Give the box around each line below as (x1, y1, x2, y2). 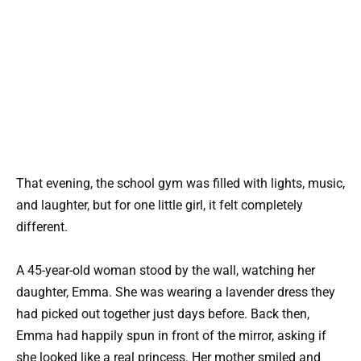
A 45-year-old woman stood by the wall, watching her (16, 263, 315, 279)
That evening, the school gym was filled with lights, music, (16, 175, 345, 191)
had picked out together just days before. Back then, (16, 306, 309, 322)
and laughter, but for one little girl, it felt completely (16, 197, 303, 213)
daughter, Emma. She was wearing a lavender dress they (16, 284, 335, 301)
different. (16, 218, 68, 234)
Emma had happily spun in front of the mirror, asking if (16, 328, 326, 344)
